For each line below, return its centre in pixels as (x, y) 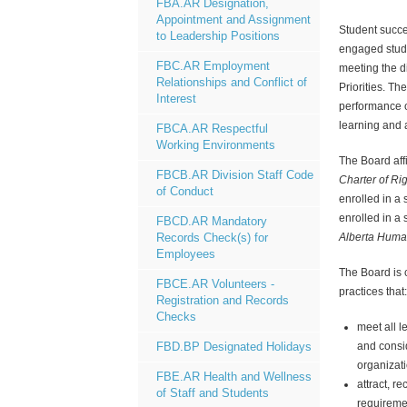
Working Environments (216, 145)
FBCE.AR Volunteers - (215, 284)
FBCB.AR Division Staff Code (235, 175)
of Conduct (185, 191)
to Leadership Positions (218, 36)
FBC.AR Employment (213, 66)
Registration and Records (223, 300)
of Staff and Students (213, 393)
